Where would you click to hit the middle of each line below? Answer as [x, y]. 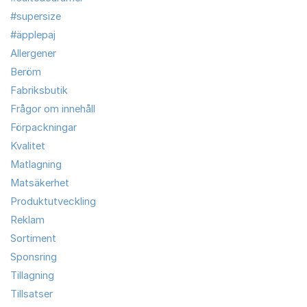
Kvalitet [28, 146]
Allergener [33, 53]
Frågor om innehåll [53, 109]
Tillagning [32, 275]
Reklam [27, 220]
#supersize [36, 16]
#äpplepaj [33, 35]
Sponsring [34, 257]
